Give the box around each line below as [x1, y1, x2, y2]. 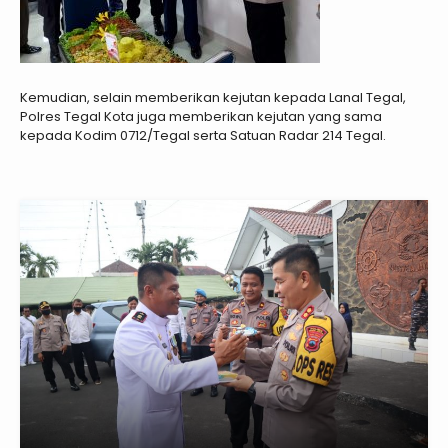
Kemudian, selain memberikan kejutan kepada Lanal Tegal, [20, 88, 406, 108]
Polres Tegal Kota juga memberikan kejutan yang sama [20, 107, 382, 127]
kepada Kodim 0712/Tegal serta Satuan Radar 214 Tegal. [20, 126, 386, 146]
